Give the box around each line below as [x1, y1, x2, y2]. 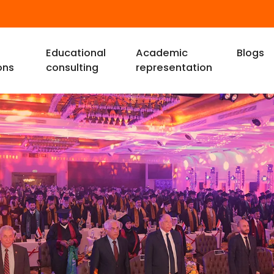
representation [135, 61, 212, 75]
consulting [45, 61, 98, 75]
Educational [45, 46, 106, 60]
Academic [135, 46, 188, 60]
